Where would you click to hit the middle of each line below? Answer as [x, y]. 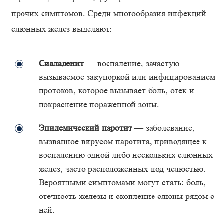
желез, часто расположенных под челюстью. [122, 169]
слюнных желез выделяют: [62, 29]
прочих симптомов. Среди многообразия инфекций [109, 13]
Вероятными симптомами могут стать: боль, [122, 182]
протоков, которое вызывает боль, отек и [116, 90]
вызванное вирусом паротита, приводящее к [123, 141]
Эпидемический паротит [87, 128]
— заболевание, [164, 128]
